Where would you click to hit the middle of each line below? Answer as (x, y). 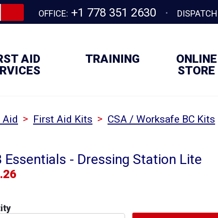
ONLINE (196, 59)
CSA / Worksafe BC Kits (161, 119)
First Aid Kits (63, 119)
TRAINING (112, 59)
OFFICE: (54, 13)
